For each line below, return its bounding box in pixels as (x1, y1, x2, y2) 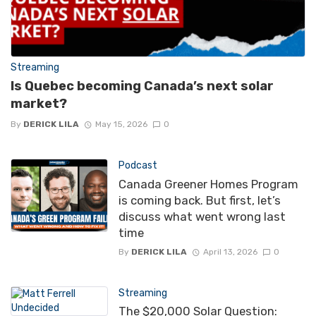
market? (11, 96, 67, 112)
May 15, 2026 (95, 119, 147, 130)
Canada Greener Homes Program (118, 176, 298, 191)
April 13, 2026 (202, 247, 257, 257)
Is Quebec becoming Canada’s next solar (11, 78, 274, 95)
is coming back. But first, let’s (118, 193, 281, 207)
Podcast (118, 159, 157, 172)
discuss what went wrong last (118, 209, 286, 224)
